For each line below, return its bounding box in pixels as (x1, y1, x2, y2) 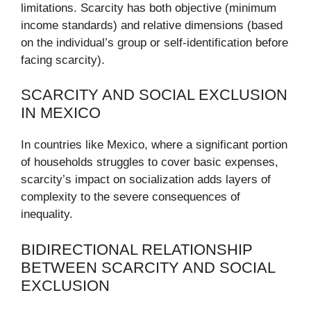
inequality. (21, 208, 73, 221)
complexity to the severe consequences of (21, 190, 240, 204)
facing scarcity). (21, 53, 105, 67)
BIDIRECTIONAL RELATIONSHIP (21, 240, 253, 258)
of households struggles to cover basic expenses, (21, 155, 278, 169)
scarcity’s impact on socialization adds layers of (21, 173, 271, 187)
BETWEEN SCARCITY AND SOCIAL (21, 258, 275, 276)
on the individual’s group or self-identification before (21, 35, 288, 49)
